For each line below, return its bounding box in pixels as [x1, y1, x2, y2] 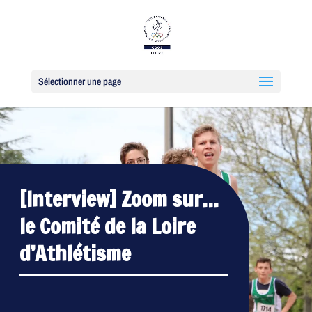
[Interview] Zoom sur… [19, 184, 219, 214]
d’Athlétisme [19, 238, 131, 269]
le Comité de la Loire [19, 211, 196, 242]
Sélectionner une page [38, 75, 121, 88]
